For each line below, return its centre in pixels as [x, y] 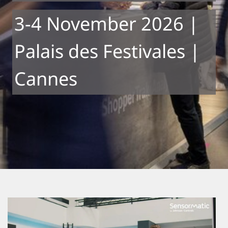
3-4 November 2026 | [106, 24]
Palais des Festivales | [107, 51]
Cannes [46, 79]
